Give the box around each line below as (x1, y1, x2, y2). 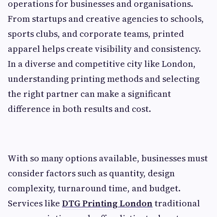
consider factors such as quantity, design (8, 167, 175, 180)
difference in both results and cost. (8, 103, 151, 115)
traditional (153, 197, 200, 210)
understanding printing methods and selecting (8, 73, 200, 85)
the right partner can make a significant (8, 88, 171, 100)
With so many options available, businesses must (8, 152, 208, 165)
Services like (8, 197, 62, 210)
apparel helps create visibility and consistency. (8, 43, 201, 55)
